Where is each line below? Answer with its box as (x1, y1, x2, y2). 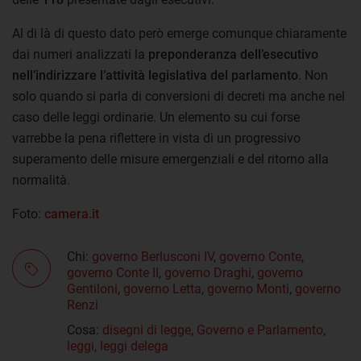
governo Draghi (164, 264, 251, 280)
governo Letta (123, 280, 201, 297)
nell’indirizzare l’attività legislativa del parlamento (12, 67, 298, 83)
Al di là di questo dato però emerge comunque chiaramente (12, 25, 346, 41)
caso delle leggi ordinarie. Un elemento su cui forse (12, 109, 300, 125)
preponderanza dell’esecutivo (148, 46, 318, 62)
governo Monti (207, 280, 289, 297)
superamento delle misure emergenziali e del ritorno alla (12, 151, 329, 167)
